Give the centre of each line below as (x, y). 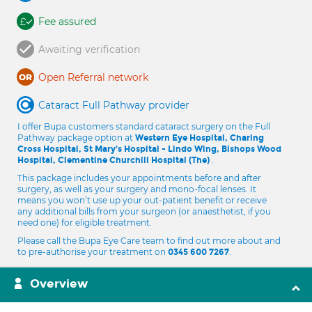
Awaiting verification (89, 49)
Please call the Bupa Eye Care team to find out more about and (149, 241)
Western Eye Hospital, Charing (200, 138)
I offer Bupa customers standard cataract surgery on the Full (144, 126)
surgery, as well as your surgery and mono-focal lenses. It (137, 189)
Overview (59, 284)
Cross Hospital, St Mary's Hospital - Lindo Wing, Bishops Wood (149, 149)
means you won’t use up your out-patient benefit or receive (142, 200)
